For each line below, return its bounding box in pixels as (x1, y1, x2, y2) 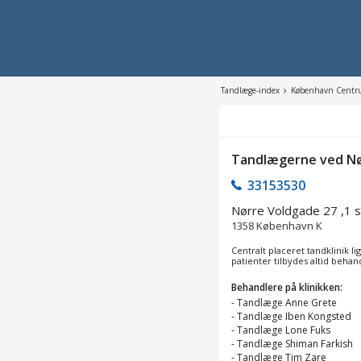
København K (256, 218, 322, 233)
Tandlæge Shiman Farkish (237, 336, 353, 351)
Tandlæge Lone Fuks (237, 322, 330, 337)
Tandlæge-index (221, 85, 280, 96)
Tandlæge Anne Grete (237, 295, 337, 309)
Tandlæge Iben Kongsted (237, 309, 351, 323)
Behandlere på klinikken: (231, 280, 342, 294)
